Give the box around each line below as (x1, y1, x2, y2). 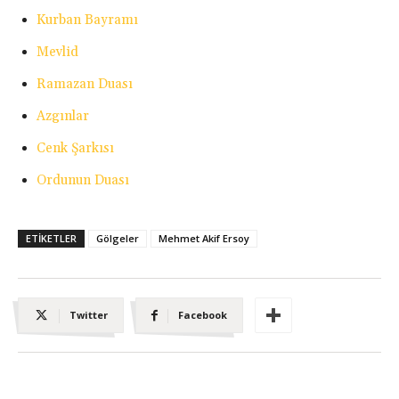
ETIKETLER (26, 232, 77, 246)
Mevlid (37, 44, 78, 61)
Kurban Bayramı (37, 12, 138, 29)
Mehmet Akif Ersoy (159, 232, 249, 246)
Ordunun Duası (37, 172, 129, 190)
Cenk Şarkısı (37, 140, 114, 158)
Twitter (69, 308, 108, 322)
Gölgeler (96, 232, 139, 246)
